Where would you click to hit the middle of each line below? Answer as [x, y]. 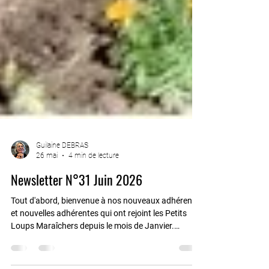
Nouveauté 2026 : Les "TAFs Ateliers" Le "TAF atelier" [107, 262]
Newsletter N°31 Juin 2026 [77, 204]
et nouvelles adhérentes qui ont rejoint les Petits [99, 237]
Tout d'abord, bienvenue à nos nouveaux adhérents [105, 225]
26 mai [47, 179]
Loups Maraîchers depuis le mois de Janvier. [92, 250]
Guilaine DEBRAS [62, 169]
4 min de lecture [94, 179]
